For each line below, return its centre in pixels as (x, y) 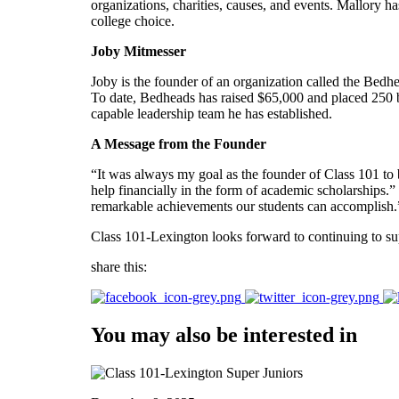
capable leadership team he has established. (213, 113)
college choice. (134, 20)
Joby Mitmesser (138, 51)
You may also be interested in (224, 334)
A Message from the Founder (180, 143)
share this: (119, 266)
